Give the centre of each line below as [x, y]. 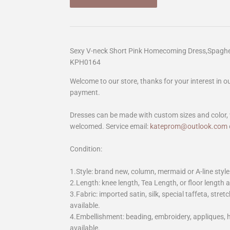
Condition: [86, 149]
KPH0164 [85, 62]
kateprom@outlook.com [189, 127]
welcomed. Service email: [109, 127]
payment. [85, 93]
